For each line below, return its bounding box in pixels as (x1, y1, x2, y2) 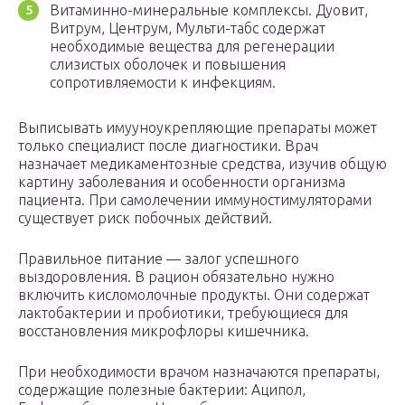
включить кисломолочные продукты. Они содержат (18, 287, 370, 304)
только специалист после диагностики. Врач (18, 137, 318, 155)
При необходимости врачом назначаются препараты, (18, 363, 380, 381)
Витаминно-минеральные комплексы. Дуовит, (50, 2, 368, 19)
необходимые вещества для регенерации (50, 38, 334, 55)
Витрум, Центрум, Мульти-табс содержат (50, 20, 325, 37)
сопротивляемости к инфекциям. (50, 74, 276, 91)
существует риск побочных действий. (18, 210, 272, 227)
